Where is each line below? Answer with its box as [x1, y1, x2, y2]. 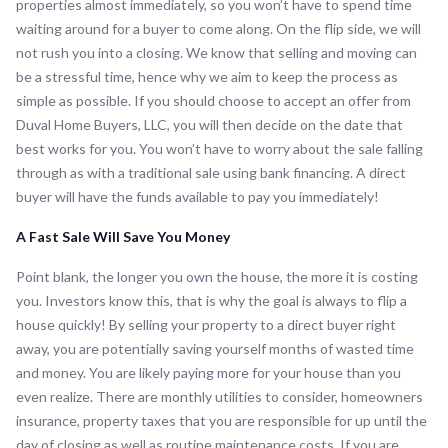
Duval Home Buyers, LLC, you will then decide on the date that [16, 116, 403, 134]
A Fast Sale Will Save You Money [16, 228, 230, 246]
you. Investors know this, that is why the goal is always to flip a [16, 292, 407, 310]
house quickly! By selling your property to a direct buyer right [16, 316, 396, 334]
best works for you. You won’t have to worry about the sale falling [16, 140, 423, 158]
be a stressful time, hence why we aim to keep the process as [16, 68, 398, 86]
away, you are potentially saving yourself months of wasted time [16, 340, 414, 358]
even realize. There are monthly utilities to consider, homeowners [16, 388, 423, 406]
